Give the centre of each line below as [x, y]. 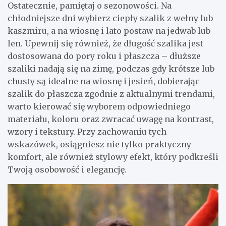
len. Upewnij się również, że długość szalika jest [105, 43]
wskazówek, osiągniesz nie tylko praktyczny [99, 144]
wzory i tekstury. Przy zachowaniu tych [87, 131]
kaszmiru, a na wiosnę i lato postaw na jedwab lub [109, 31]
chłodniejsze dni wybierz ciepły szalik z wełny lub [110, 18]
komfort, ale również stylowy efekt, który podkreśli [113, 157]
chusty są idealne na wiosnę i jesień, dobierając [104, 81]
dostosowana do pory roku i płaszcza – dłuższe [104, 56]
